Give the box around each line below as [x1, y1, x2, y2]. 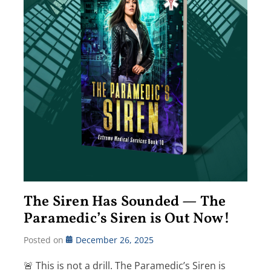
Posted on [24, 233, 66, 246]
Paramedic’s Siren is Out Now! [24, 208, 230, 229]
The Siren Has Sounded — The [24, 191, 226, 212]
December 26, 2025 [76, 233, 154, 246]
